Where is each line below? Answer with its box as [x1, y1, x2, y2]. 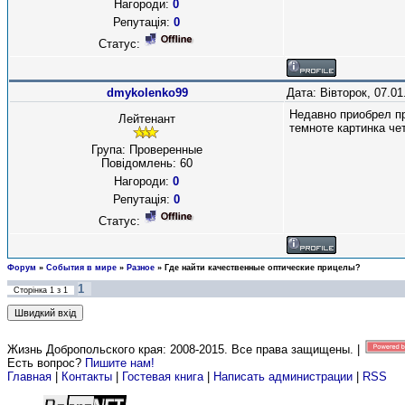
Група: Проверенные [90, 143, 202, 156]
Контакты [61, 370, 112, 383]
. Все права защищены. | [224, 343, 363, 356]
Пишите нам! [85, 356, 155, 370]
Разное [127, 263, 155, 272]
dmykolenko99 [106, 86, 188, 99]
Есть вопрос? [7, 356, 85, 370]
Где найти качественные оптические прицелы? [165, 263, 361, 272]
